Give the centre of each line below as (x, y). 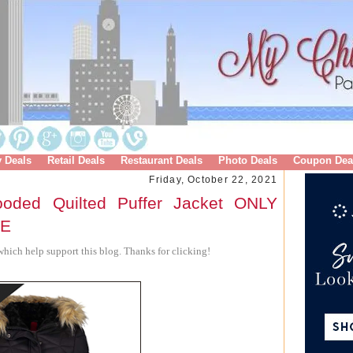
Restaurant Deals (161, 160)
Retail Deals (76, 160)
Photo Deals (247, 160)
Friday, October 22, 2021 (213, 180)
